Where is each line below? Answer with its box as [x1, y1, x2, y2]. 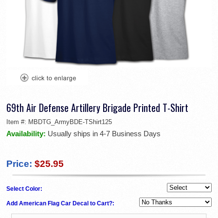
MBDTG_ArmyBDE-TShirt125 [28, 118, 112, 126]
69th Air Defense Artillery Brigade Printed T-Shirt [6, 100, 188, 115]
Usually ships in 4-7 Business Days [48, 129, 161, 138]
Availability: [6, 129, 48, 138]
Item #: [6, 118, 28, 126]
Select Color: [6, 185, 44, 193]
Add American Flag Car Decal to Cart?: [6, 200, 116, 207]
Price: [6, 159, 32, 169]
